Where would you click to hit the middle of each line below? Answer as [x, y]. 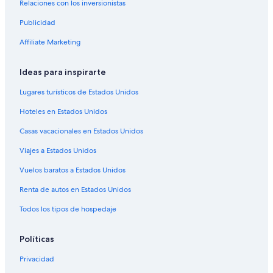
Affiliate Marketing [50, 42]
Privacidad [37, 259]
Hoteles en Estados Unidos [63, 111]
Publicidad [37, 22]
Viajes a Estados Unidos [58, 150]
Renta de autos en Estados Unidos [75, 189]
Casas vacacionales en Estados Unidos [81, 131]
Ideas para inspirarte [63, 72]
